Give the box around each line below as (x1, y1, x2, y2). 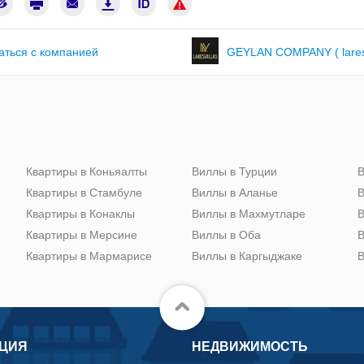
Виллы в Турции (192, 164, 277, 178)
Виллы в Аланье (192, 185, 278, 199)
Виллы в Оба (192, 227, 261, 241)
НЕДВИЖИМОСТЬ (192, 339, 308, 353)
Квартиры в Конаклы (26, 206, 135, 220)
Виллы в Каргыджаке (192, 249, 302, 262)
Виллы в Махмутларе (192, 206, 305, 220)
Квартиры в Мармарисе (26, 249, 152, 262)
